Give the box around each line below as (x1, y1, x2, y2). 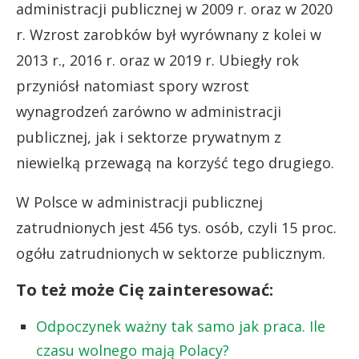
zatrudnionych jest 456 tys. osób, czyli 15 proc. (16, 217, 337, 237)
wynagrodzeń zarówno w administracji (16, 101, 281, 121)
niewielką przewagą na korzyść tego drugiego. (16, 152, 334, 172)
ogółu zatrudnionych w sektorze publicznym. (16, 243, 325, 263)
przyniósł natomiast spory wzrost (16, 75, 249, 95)
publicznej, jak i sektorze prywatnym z (16, 127, 281, 147)
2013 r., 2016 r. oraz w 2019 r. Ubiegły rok (16, 50, 299, 70)
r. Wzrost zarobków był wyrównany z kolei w (16, 24, 321, 44)
